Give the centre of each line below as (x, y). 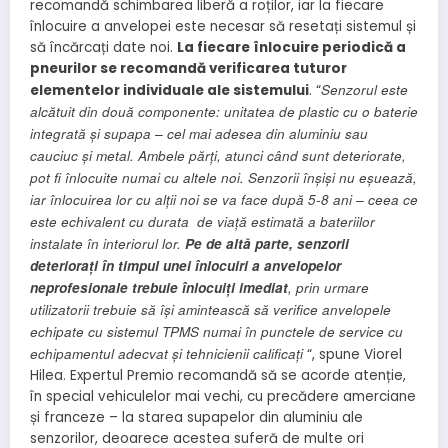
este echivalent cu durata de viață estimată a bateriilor (202, 222)
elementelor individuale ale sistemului (169, 91)
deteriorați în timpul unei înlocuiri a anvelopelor (185, 266)
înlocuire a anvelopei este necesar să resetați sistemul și (223, 27)
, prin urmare (328, 288)
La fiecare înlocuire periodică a (291, 48)
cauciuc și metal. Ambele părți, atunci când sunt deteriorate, (218, 156)
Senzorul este (364, 90)
